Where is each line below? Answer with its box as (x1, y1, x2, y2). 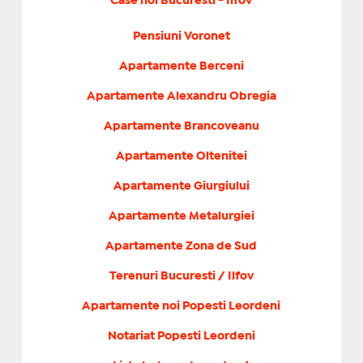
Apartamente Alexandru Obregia (86, 92, 276, 102)
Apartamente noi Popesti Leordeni (82, 301, 281, 312)
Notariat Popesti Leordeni (107, 331, 255, 342)
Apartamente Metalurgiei (108, 211, 254, 222)
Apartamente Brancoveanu (103, 122, 259, 132)
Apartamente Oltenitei (115, 152, 247, 162)
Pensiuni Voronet (132, 32, 230, 42)
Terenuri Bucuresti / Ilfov (109, 271, 254, 282)
